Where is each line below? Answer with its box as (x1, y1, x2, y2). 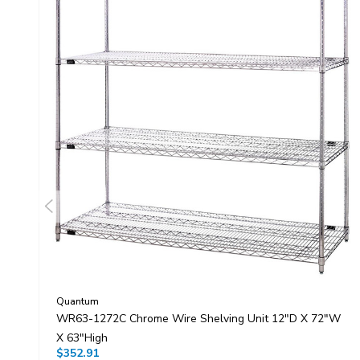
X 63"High (55, 330, 108, 346)
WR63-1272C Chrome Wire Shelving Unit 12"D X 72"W (55, 311, 341, 327)
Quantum (55, 295, 99, 309)
